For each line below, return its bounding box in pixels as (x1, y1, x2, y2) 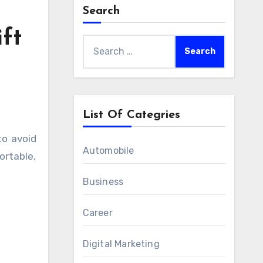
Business (82, 176, 124, 187)
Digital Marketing (82, 238, 160, 249)
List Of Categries (82, 109, 180, 121)
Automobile (82, 145, 134, 156)
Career (82, 207, 113, 218)
